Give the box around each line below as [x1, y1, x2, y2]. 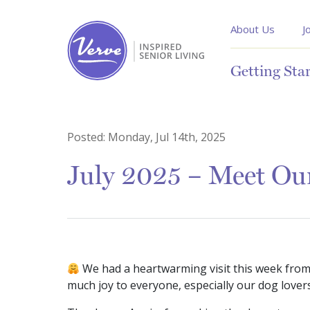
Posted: [67, 129, 108, 145]
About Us [230, 22, 275, 36]
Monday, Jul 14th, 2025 [108, 129, 226, 145]
